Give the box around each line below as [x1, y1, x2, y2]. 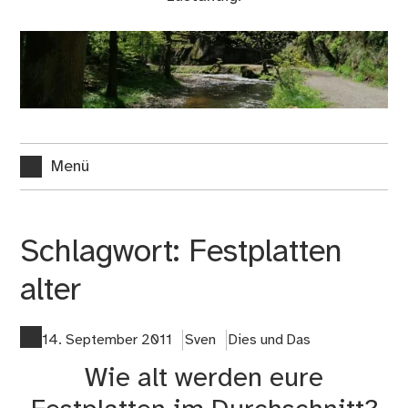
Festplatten [189, 235, 343, 270]
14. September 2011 [42, 332, 173, 349]
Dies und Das [228, 332, 311, 349]
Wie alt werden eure [85, 364, 323, 394]
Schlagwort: [20, 235, 189, 270]
